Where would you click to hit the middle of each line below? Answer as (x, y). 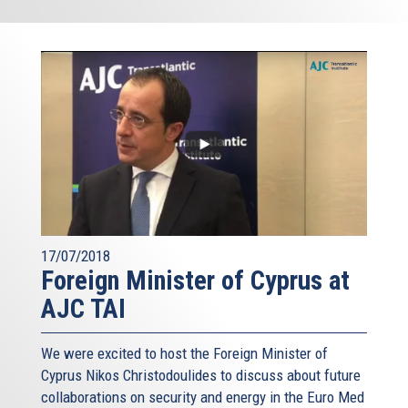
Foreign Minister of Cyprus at (195, 280)
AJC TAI (83, 308)
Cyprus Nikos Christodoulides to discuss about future (201, 375)
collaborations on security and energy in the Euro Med (203, 397)
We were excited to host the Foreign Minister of (184, 353)
